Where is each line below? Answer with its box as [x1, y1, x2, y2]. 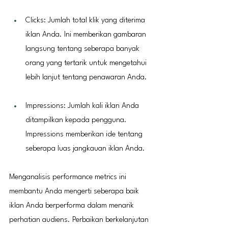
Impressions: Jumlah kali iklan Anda [25, 102, 141, 110]
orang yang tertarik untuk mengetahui [25, 59, 149, 67]
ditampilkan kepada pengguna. [25, 116, 129, 124]
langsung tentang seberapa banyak [25, 45, 141, 53]
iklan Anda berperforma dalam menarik [9, 202, 136, 210]
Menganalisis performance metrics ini [9, 173, 128, 181]
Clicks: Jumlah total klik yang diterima [25, 16, 147, 24]
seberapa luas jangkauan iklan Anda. [25, 145, 145, 153]
